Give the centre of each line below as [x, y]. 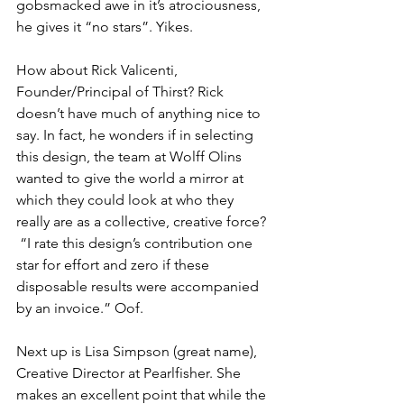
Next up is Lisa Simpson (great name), [138, 351]
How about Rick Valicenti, [99, 70]
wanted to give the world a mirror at [132, 178]
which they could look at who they [127, 200]
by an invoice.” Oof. [82, 308]
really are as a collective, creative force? [143, 221]
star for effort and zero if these [115, 265]
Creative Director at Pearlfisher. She [130, 373]
